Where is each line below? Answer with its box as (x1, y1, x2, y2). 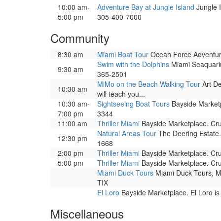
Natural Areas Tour (97, 128, 156, 138)
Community (50, 29, 110, 46)
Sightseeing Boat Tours (97, 99, 170, 109)
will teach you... (97, 89, 145, 99)
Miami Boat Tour (97, 49, 148, 59)
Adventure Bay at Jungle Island (97, 2, 194, 12)
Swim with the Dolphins (97, 59, 169, 69)
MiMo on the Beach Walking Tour (97, 79, 200, 89)
